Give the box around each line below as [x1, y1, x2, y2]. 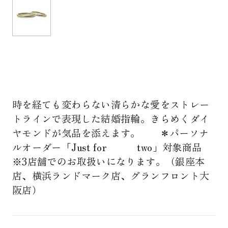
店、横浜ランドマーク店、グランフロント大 [12, 168, 210, 183]
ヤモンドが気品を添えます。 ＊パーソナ [12, 125, 209, 140]
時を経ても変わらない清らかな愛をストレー [12, 97, 210, 111]
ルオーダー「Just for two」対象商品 [12, 139, 202, 154]
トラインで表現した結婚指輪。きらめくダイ [12, 111, 210, 126]
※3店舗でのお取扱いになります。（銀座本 [12, 154, 205, 168]
